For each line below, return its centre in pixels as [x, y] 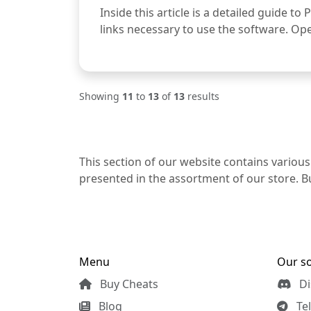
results [202, 96]
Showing [101, 96]
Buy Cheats [128, 284]
